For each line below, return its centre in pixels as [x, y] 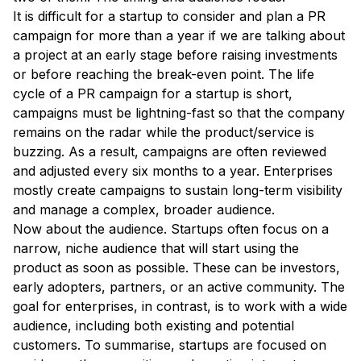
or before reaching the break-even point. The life [164, 75]
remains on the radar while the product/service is [164, 133]
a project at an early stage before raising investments [175, 55]
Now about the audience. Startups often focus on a [171, 229]
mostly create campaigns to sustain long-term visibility [178, 191]
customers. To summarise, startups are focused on [170, 345]
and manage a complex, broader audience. [146, 210]
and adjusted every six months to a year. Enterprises [173, 171]
